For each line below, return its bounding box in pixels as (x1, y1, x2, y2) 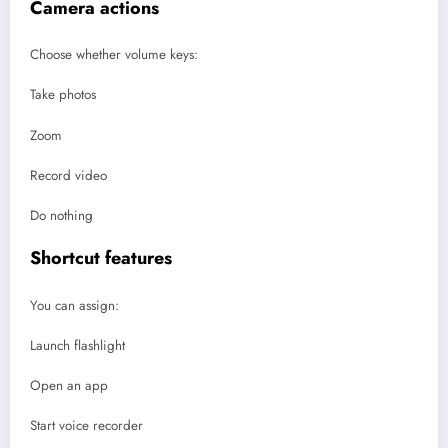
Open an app (30, 376, 108, 396)
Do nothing (30, 206, 93, 226)
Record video (30, 165, 107, 185)
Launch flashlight (30, 335, 125, 355)
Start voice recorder (30, 416, 143, 436)
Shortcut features (30, 245, 172, 272)
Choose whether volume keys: (30, 45, 198, 65)
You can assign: (30, 295, 119, 315)
